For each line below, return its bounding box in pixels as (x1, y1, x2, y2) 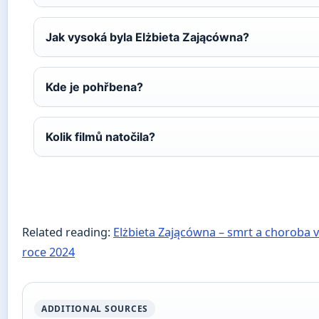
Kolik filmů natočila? (46, 130, 155, 145)
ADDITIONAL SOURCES (41, 303, 148, 315)
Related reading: (22, 224, 113, 241)
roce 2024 (22, 244, 75, 261)
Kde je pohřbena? (46, 80, 143, 95)
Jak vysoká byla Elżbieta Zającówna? (46, 30, 249, 45)
